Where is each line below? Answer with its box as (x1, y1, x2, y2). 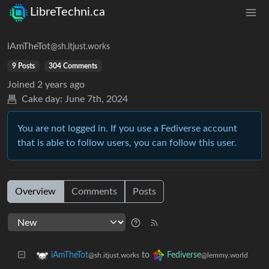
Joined (7, 79, 35, 89)
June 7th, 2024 (65, 94, 128, 104)
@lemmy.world (201, 251, 248, 259)
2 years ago (37, 79, 85, 89)
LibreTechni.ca (30, 6, 105, 19)
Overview (15, 186, 56, 196)
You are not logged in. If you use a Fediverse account (17, 123, 237, 133)
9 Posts (11, 62, 35, 70)
